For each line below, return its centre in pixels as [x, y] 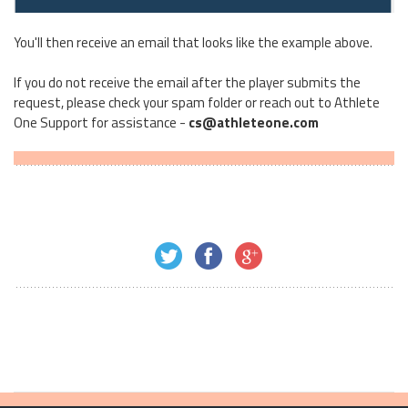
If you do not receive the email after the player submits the [187, 82]
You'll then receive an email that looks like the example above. [193, 42]
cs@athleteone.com [254, 122]
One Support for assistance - [101, 122]
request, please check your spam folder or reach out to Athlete [197, 102]
